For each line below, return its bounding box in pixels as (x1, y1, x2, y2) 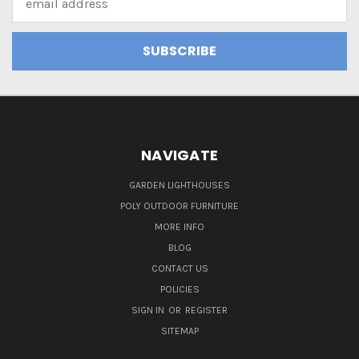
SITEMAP (160, 325, 199, 337)
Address (12, 5, 59, 21)
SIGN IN (131, 305, 167, 317)
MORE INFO (155, 221, 204, 233)
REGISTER (185, 305, 228, 317)
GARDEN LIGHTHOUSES (129, 179, 230, 192)
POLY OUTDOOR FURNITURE (120, 200, 239, 212)
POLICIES (159, 284, 200, 296)
